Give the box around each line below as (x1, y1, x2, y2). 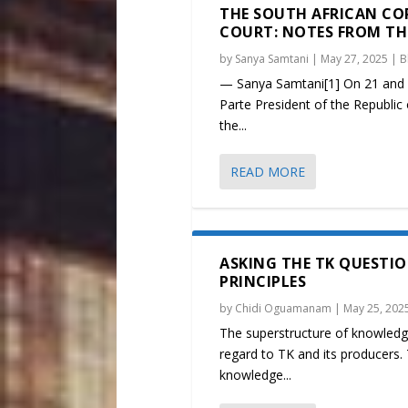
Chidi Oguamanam (235, 301, 332, 317)
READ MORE (230, 163, 306, 181)
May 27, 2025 (321, 51, 389, 67)
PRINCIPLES (219, 271, 307, 292)
